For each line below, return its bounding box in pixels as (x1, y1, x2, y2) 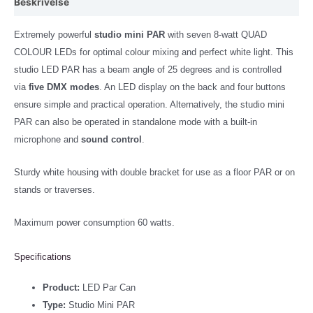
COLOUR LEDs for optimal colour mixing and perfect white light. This (14, 46, 293, 57)
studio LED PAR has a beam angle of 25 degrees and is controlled (14, 64, 282, 75)
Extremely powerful (14, 29, 92, 40)
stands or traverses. (14, 184, 95, 195)
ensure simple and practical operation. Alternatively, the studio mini (14, 99, 284, 110)
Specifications (14, 252, 71, 263)
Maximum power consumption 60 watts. (14, 217, 175, 228)
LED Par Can (82, 282, 136, 293)
